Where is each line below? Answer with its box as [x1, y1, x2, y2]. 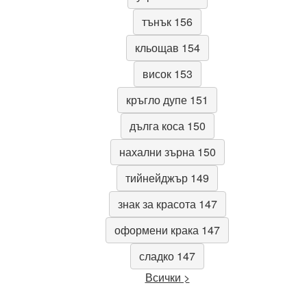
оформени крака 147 [114, 222, 220, 238]
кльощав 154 [134, 40, 200, 56]
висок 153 [142, 66, 193, 82]
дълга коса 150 [129, 118, 206, 134]
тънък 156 [142, 14, 193, 30]
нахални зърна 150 [119, 144, 216, 160]
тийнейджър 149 [125, 170, 209, 186]
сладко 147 [139, 248, 195, 265]
